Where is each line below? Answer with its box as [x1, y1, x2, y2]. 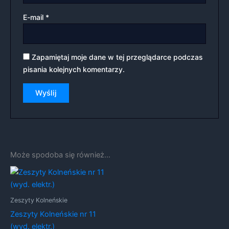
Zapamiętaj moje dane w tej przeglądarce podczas [32, 53, 203, 62]
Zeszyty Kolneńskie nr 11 [10, 209, 96, 219]
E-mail [23, 12, 46, 21]
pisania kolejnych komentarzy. [23, 65, 125, 74]
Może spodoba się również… [10, 150, 110, 159]
